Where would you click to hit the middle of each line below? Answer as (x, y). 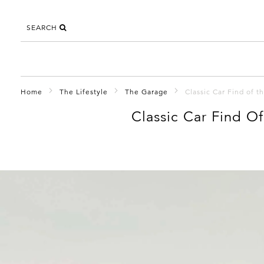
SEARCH (43, 27)
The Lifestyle (84, 91)
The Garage (146, 91)
